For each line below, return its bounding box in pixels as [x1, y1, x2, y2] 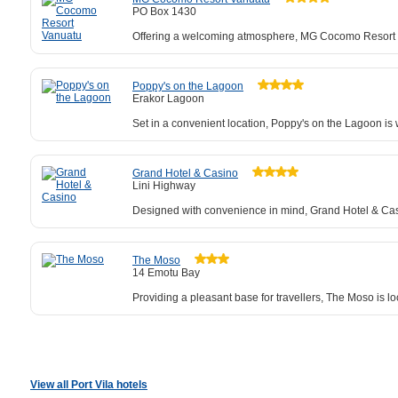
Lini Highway [132, 179, 195, 192]
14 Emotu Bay [132, 267, 200, 279]
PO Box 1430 [132, 5, 196, 18]
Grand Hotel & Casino [132, 167, 238, 179]
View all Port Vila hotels [30, 378, 147, 391]
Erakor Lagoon [132, 92, 204, 105]
